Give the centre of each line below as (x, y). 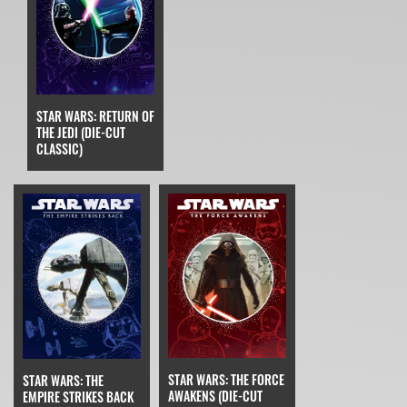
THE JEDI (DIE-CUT (81, 132)
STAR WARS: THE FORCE (226, 380)
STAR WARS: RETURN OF (95, 115)
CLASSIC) (60, 148)
